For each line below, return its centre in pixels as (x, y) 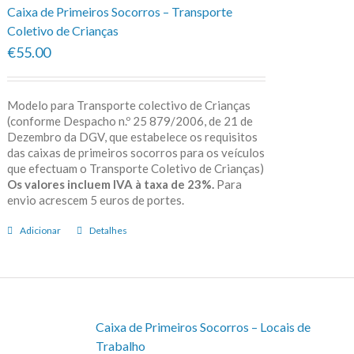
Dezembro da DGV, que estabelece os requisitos (132, 136)
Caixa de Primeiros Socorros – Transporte (119, 11)
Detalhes (108, 230)
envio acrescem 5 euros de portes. (107, 200)
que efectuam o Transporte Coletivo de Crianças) (135, 168)
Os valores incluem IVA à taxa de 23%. (110, 184)
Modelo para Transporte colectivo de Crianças (128, 105)
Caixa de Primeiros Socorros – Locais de (203, 326)
